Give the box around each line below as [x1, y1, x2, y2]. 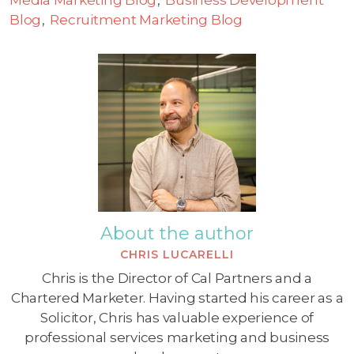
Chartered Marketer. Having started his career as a [10, 289, 344, 306]
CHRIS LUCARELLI [120, 247, 234, 262]
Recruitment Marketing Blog [50, 11, 243, 28]
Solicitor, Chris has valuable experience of [40, 309, 314, 326]
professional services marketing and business [24, 329, 330, 345]
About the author [100, 222, 254, 244]
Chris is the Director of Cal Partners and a [41, 269, 313, 286]
